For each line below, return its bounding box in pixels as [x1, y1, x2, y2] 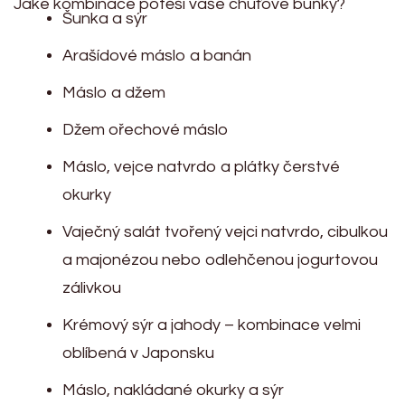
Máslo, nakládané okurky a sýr [62, 381, 284, 399]
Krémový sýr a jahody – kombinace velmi [62, 316, 361, 334]
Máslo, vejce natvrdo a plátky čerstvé [62, 158, 340, 175]
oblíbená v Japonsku [62, 344, 214, 362]
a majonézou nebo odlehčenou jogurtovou [62, 251, 378, 268]
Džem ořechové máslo [62, 121, 228, 138]
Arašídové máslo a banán [62, 47, 251, 64]
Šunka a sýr [62, 10, 147, 27]
